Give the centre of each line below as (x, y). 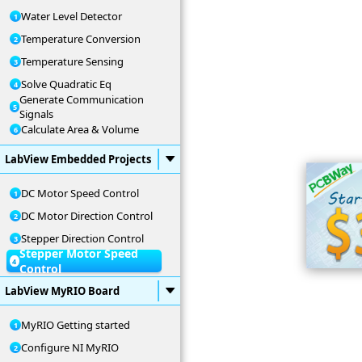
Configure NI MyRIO (70, 347)
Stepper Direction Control (82, 238)
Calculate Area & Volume (80, 129)
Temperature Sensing (72, 61)
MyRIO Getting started (76, 325)
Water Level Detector (72, 16)
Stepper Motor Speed (78, 253)
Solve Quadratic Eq (66, 84)
